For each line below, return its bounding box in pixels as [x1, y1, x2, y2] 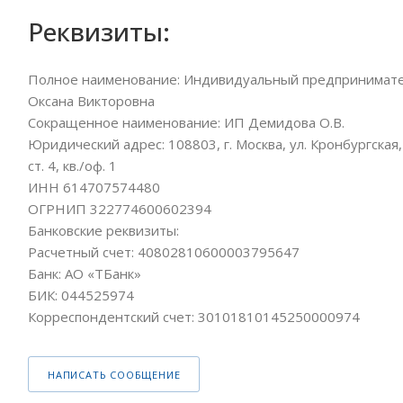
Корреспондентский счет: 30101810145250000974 [28, 307, 360, 326]
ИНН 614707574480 [28, 177, 160, 196]
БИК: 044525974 [28, 285, 134, 304]
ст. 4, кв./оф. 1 [28, 156, 117, 175]
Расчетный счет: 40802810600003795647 [28, 242, 300, 261]
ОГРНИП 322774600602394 [28, 199, 211, 218]
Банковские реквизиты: [28, 220, 179, 239]
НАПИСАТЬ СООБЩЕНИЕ [48, 367, 181, 381]
